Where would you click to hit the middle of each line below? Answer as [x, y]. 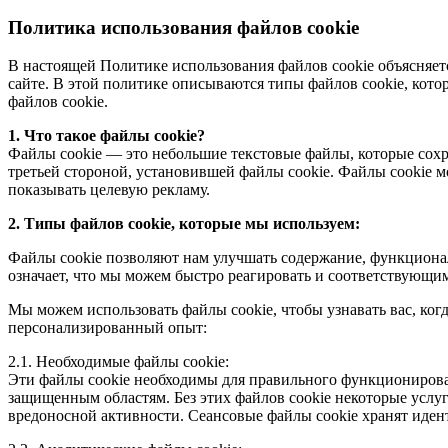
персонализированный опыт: [107, 328]
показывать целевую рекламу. [109, 190]
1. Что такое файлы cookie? [106, 136]
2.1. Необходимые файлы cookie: [118, 362]
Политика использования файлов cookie [183, 27]
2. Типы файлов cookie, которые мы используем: [184, 224]
